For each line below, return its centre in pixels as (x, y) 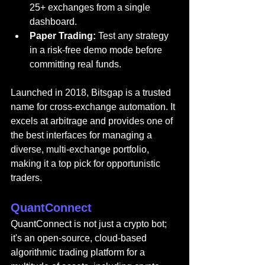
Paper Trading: (63, 36)
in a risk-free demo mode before (97, 50)
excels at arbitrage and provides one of (93, 121)
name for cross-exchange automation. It (94, 107)
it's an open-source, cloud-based (80, 238)
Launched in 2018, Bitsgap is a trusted (92, 93)
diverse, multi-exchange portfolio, (81, 150)
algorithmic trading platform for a (79, 253)
